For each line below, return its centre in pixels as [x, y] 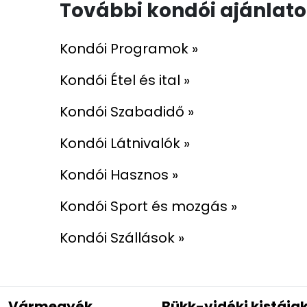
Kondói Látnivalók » [124, 143]
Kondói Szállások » [122, 238]
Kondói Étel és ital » [124, 80]
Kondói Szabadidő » [126, 112]
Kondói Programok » [128, 49]
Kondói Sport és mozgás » [148, 206]
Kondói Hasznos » [119, 175]
